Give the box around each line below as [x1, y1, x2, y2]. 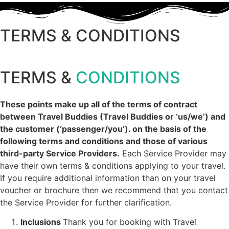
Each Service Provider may [120, 148, 226, 158]
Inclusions [20, 216, 63, 227]
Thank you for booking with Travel [63, 216, 196, 227]
